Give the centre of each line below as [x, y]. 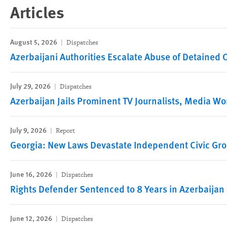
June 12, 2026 [32, 218]
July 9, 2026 [29, 130]
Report [65, 130]
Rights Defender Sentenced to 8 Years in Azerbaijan [117, 189]
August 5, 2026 [34, 42]
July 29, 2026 [31, 86]
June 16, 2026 [32, 174]
